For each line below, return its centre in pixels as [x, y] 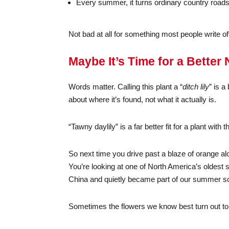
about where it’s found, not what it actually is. [143, 99]
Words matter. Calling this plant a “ [126, 86]
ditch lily [196, 86]
